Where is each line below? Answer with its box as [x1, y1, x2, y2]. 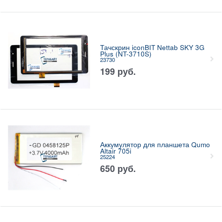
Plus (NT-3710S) [100, 49, 152, 59]
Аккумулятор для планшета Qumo [100, 140, 210, 150]
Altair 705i [100, 146, 131, 156]
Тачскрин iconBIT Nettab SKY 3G [100, 43, 205, 53]
